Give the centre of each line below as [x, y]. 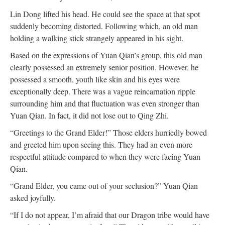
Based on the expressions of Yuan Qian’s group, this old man [106, 55]
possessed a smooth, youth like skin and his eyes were [95, 79]
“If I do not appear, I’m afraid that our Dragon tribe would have [110, 215]
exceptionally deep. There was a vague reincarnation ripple [103, 91]
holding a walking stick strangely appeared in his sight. [97, 38]
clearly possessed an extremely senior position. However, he [104, 67]
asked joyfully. [33, 198]
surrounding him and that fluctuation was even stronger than [105, 103]
